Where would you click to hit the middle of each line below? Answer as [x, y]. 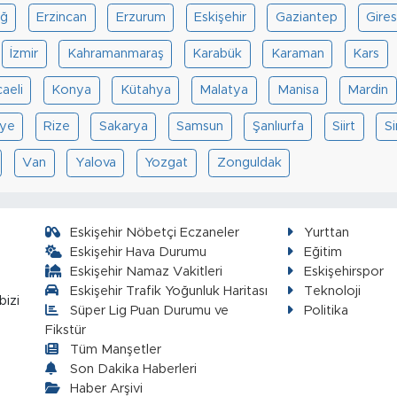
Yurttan [327, 232]
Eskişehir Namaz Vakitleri [147, 271]
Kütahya [145, 90]
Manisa [298, 90]
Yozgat [167, 162]
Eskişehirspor [344, 271]
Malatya [224, 90]
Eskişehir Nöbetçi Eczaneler [155, 232]
